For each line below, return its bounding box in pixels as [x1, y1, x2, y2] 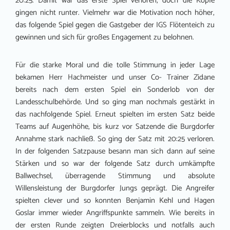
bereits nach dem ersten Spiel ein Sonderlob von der [15, 83, 215, 97]
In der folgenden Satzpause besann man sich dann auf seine [15, 145, 215, 158]
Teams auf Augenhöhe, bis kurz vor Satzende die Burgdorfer [15, 120, 215, 133]
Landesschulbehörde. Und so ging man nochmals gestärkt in [15, 95, 215, 109]
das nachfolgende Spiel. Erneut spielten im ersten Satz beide [15, 108, 215, 121]
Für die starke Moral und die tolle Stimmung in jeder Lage [15, 59, 215, 72]
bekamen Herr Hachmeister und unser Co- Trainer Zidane [15, 71, 215, 84]
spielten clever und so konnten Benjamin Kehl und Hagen [15, 194, 215, 207]
